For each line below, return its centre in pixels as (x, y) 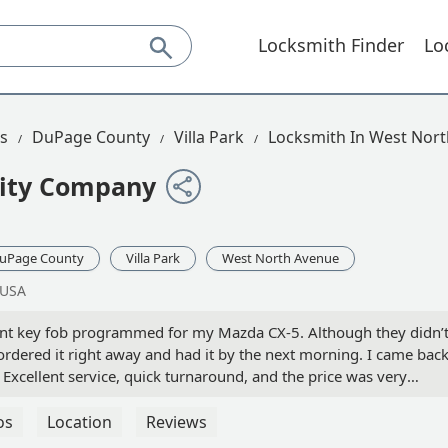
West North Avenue (280, 258)
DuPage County (91, 137)
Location (79, 422)
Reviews (176, 422)
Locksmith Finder (331, 45)
